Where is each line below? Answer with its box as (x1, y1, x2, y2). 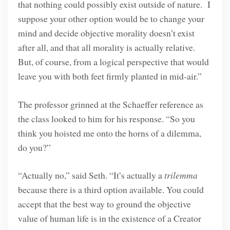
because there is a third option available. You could (17, 183, 204, 196)
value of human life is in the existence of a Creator (17, 212, 201, 225)
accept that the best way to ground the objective (17, 198, 191, 210)
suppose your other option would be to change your (17, 12, 204, 25)
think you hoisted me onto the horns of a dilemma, (17, 126, 201, 139)
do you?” (17, 141, 51, 154)
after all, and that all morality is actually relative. (17, 41, 195, 54)
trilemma (164, 169, 198, 182)
